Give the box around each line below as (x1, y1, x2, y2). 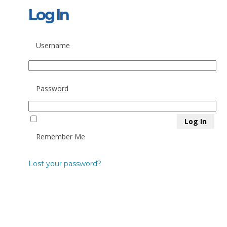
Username (35, 41, 70, 50)
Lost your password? (28, 159, 101, 168)
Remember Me (35, 132, 85, 141)
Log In (28, 6, 68, 24)
